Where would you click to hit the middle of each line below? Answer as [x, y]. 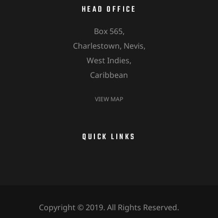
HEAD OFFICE [109, 10]
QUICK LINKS [109, 137]
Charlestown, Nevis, [109, 46]
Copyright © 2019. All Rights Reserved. [109, 208]
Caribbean [109, 75]
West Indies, [109, 61]
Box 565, [109, 31]
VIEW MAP [109, 99]
